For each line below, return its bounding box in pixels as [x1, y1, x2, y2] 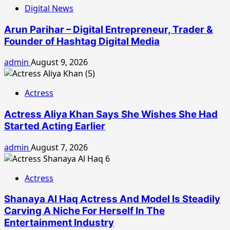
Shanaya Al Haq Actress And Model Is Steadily [4, 193, 220, 205]
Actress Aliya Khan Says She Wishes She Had [4, 108, 218, 120]
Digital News [25, 2, 73, 14]
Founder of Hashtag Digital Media [4, 35, 160, 47]
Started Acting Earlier [4, 120, 105, 132]
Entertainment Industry [4, 217, 114, 229]
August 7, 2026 [31, 141, 88, 153]
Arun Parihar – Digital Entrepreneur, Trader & [4, 23, 213, 35]
